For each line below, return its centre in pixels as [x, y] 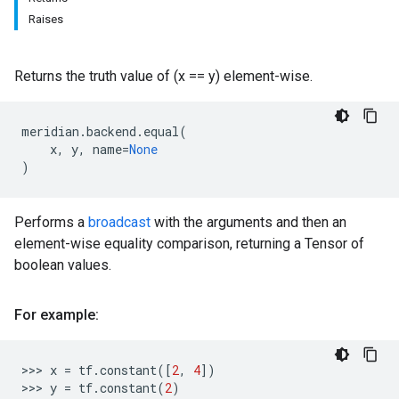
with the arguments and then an [248, 222]
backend [111, 131]
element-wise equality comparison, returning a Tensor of [189, 244]
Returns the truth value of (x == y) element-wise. [163, 76]
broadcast [119, 222]
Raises [46, 19]
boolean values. [63, 265]
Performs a [51, 222]
